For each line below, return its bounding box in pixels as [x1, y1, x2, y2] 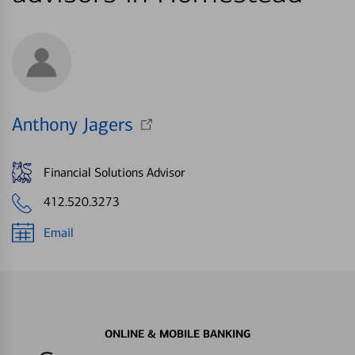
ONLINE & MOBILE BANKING [105, 326, 250, 342]
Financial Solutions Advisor [44, 164, 185, 180]
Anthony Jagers [12, 113, 133, 136]
